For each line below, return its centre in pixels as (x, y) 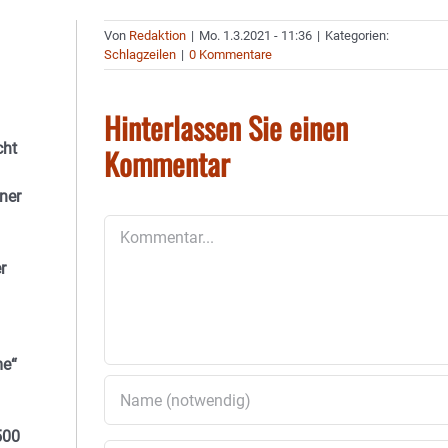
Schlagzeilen (140, 54)
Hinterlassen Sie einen (226, 127)
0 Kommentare (231, 54)
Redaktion (158, 35)
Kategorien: (357, 35)
